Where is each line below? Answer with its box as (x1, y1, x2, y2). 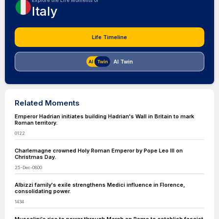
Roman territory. (15, 119, 58, 126)
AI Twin (113, 58, 133, 65)
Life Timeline (92, 34, 127, 41)
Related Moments (15, 98, 80, 108)
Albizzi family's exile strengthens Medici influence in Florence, (15, 181, 185, 188)
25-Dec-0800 (15, 165, 42, 170)
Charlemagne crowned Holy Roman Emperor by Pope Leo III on (15, 147, 183, 154)
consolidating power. (15, 188, 71, 195)
